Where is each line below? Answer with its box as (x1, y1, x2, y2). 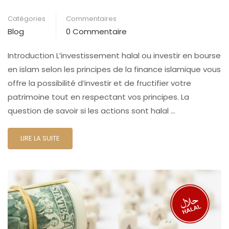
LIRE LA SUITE (20, 133, 60, 144)
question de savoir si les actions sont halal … (8, 105, 175, 117)
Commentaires (66, 14, 117, 24)
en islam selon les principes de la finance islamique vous (8, 64, 221, 75)
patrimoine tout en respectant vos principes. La (8, 91, 189, 103)
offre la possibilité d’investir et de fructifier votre (8, 78, 191, 89)
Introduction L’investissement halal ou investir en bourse (8, 50, 221, 61)
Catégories (8, 14, 45, 24)
